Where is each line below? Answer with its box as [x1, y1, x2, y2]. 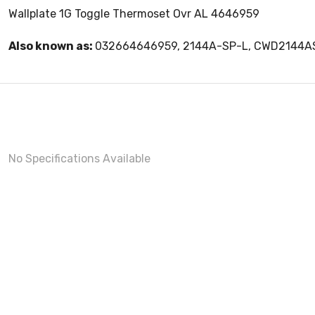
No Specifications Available [8, 152, 150, 166]
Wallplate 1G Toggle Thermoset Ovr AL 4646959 [8, 7, 259, 21]
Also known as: [8, 39, 95, 53]
